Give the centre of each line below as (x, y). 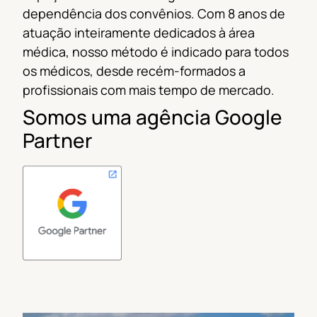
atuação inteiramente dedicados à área (139, 33)
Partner (57, 140)
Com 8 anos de (240, 14)
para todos (255, 52)
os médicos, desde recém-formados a (134, 71)
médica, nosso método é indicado (122, 52)
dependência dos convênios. (109, 14)
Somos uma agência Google (152, 117)
